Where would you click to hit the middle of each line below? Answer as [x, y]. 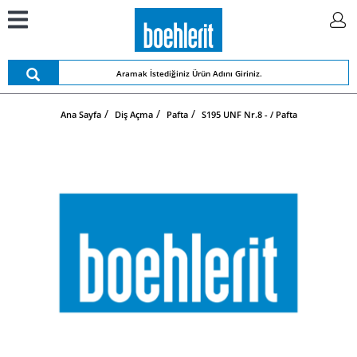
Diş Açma [133, 114]
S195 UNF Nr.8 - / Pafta [249, 114]
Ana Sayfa [80, 114]
